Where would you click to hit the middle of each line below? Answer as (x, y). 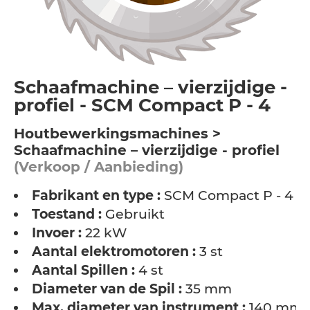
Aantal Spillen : (83, 270)
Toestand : (67, 214)
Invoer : (57, 233)
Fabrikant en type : (96, 195)
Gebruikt (133, 214)
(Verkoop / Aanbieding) (99, 167)
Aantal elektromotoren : (114, 252)
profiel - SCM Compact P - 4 (142, 105)
